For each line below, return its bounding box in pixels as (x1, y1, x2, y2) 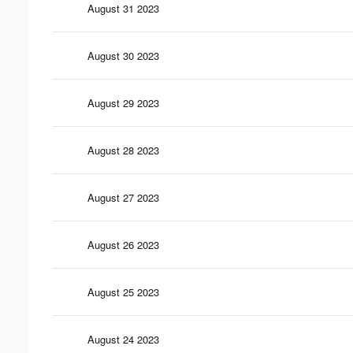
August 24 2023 (87, 331, 159, 347)
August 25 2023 (87, 284, 159, 299)
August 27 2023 (87, 189, 159, 205)
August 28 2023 (87, 142, 159, 158)
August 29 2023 (87, 95, 159, 110)
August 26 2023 (87, 236, 159, 252)
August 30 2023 (87, 47, 159, 63)
